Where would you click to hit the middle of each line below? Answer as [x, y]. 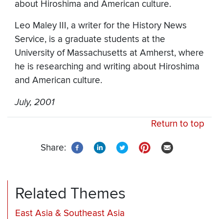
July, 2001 [34, 102]
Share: [53, 148]
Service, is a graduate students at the [90, 40]
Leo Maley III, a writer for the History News [101, 26]
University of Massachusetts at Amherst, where [109, 53]
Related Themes [70, 194]
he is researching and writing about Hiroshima [107, 67]
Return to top [178, 124]
